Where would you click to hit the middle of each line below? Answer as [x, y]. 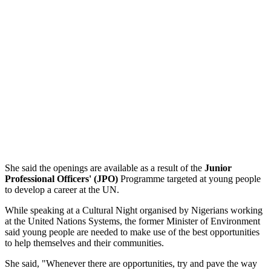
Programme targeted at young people [191, 178]
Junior [218, 168]
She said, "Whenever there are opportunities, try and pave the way [131, 263]
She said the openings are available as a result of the [105, 168]
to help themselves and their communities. [84, 243]
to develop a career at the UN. [62, 189]
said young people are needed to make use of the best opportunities [132, 232]
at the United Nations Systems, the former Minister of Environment [132, 221]
